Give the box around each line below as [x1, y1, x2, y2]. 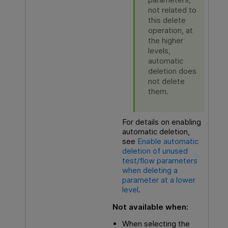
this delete [148, 15, 186, 25]
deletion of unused [122, 146, 188, 156]
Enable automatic [137, 136, 198, 146]
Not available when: [112, 202, 188, 212]
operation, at [148, 25, 193, 35]
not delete [148, 76, 185, 86]
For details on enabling [122, 117, 201, 127]
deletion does [148, 66, 196, 76]
